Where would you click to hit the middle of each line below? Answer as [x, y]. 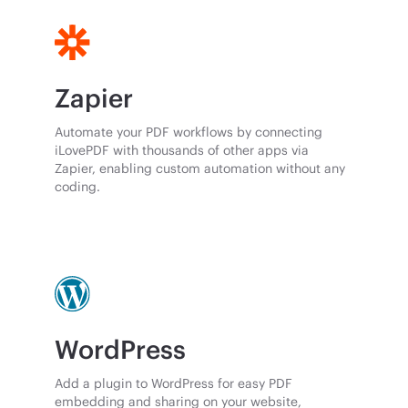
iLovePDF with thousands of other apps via [182, 150]
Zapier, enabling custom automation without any [200, 168]
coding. [78, 187]
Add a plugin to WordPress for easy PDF [174, 383]
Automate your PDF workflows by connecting [189, 132]
